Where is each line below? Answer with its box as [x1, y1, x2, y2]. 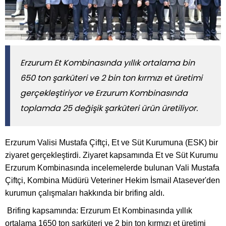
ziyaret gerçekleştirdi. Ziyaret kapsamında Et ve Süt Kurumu [5, 151, 218, 160]
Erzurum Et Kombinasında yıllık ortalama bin [20, 57, 195, 69]
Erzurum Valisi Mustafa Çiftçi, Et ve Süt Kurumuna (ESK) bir [5, 138, 218, 147]
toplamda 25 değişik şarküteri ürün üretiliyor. [20, 102, 198, 115]
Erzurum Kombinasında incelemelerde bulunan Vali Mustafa [5, 163, 219, 173]
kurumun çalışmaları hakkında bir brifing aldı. [5, 189, 164, 198]
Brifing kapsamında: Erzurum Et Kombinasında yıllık [5, 206, 192, 215]
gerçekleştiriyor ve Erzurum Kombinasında [20, 87, 188, 99]
